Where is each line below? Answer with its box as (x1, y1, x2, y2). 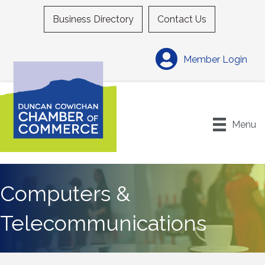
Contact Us (157, 14, 206, 25)
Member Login (183, 53, 247, 65)
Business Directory (53, 14, 134, 25)
